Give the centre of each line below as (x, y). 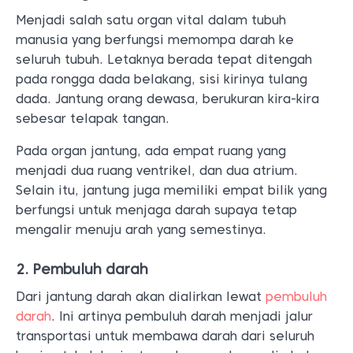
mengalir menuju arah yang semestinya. (141, 230)
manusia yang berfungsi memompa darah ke (155, 40)
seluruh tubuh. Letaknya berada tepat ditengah (164, 59)
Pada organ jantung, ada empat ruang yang (151, 151)
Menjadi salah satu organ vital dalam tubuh (151, 20)
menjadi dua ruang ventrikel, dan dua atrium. (157, 171)
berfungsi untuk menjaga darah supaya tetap (156, 210)
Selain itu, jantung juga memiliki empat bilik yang (171, 190)
